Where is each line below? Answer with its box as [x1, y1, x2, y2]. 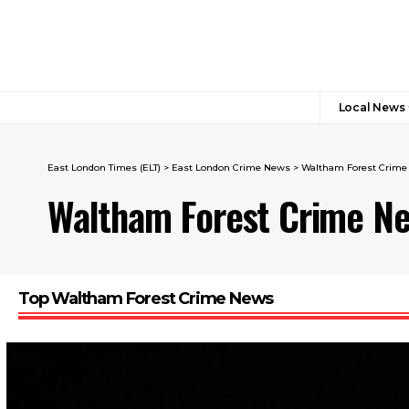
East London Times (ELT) [47, 162, 161, 173]
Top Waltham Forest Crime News [18, 288, 274, 309]
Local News [338, 100, 405, 114]
